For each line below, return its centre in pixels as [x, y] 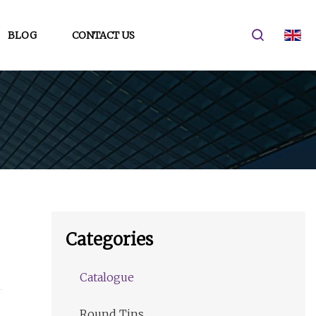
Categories [109, 240]
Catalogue [107, 278]
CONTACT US [103, 35]
